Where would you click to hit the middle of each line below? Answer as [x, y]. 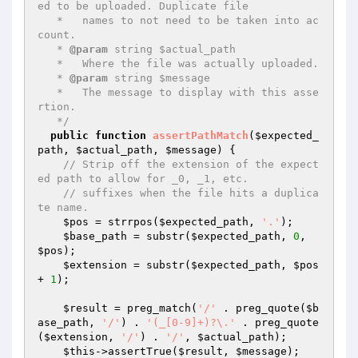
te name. [63, 207]
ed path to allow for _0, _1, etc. [143, 179]
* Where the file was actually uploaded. [47, 64]
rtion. [57, 107]
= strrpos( [124, 222]
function [121, 135]
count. [57, 35]
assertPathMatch [201, 135]
